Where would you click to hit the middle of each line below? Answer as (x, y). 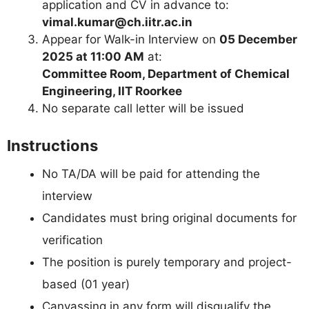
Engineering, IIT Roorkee (112, 91)
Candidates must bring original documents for (169, 218)
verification (72, 240)
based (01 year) (86, 285)
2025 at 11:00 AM (93, 56)
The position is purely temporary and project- (167, 262)
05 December (258, 39)
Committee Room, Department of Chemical (166, 73)
